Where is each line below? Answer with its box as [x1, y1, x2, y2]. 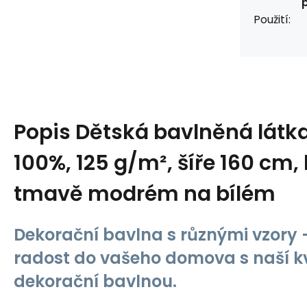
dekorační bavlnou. [14, 269, 177, 293]
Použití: [254, 12, 291, 27]
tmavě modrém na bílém [14, 180, 275, 208]
